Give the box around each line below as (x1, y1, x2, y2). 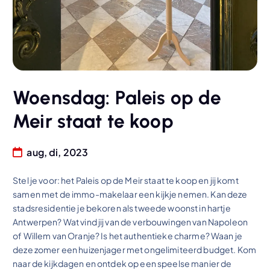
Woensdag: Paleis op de (13, 86, 222, 110)
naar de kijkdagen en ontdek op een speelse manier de (13, 257, 232, 269)
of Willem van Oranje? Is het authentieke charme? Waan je (13, 230, 242, 241)
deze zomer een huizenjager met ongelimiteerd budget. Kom (13, 243, 256, 255)
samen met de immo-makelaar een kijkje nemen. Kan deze (13, 188, 248, 199)
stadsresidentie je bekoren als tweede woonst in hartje (13, 202, 231, 213)
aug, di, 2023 (25, 145, 89, 159)
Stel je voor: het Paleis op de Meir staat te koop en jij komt (13, 174, 239, 186)
